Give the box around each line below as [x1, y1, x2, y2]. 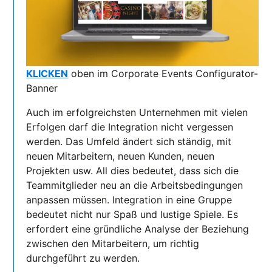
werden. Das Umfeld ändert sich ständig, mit [26, 135, 232, 148]
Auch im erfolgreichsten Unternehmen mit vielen [26, 106, 248, 118]
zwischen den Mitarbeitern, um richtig [26, 237, 200, 250]
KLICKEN [26, 67, 69, 80]
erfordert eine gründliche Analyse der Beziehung [26, 222, 250, 235]
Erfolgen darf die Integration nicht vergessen [26, 120, 234, 133]
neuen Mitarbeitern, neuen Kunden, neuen [26, 149, 215, 162]
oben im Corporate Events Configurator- [68, 67, 259, 80]
